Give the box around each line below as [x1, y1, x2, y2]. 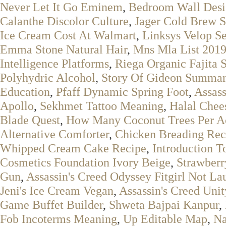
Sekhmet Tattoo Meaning [40, 99, 163, 112]
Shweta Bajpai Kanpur [109, 198, 219, 211]
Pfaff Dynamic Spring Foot [56, 85, 189, 98]
